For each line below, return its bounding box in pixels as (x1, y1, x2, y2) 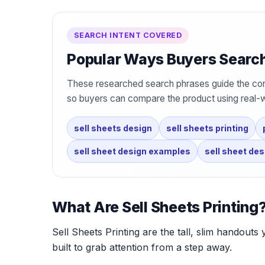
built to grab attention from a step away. (52, 241, 232, 254)
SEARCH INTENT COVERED (74, 31, 182, 40)
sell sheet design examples (74, 146, 190, 157)
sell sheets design (74, 123, 152, 134)
